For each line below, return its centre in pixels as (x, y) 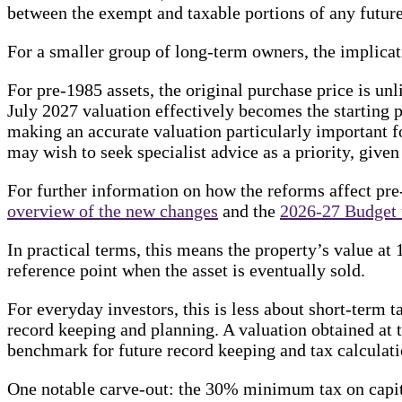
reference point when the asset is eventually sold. (186, 270)
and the (249, 210)
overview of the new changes (113, 210)
